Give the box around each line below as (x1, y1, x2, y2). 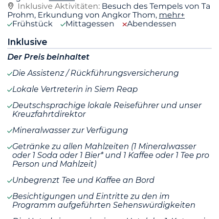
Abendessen (127, 19, 176, 29)
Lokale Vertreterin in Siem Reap (12, 85, 138, 94)
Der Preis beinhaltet (7, 52, 89, 62)
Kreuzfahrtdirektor (12, 109, 86, 119)
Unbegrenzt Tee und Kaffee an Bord (12, 175, 154, 185)
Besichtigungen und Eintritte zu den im (12, 192, 170, 201)
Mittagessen (66, 19, 114, 29)
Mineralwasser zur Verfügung (12, 126, 128, 135)
